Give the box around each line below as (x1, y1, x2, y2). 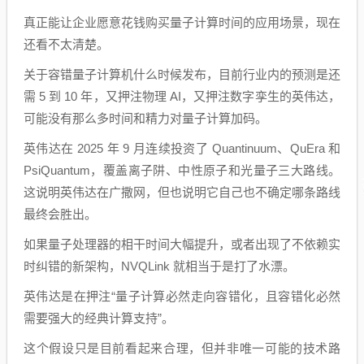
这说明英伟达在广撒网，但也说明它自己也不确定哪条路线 (24, 185, 340, 199)
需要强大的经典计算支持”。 (24, 311, 174, 325)
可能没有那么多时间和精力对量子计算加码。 (24, 111, 267, 125)
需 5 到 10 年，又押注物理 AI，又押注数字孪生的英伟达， (24, 89, 340, 103)
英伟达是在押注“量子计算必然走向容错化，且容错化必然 (24, 289, 340, 303)
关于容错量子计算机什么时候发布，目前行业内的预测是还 (24, 67, 340, 81)
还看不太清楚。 (24, 37, 109, 51)
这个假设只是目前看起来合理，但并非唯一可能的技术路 (24, 341, 340, 355)
